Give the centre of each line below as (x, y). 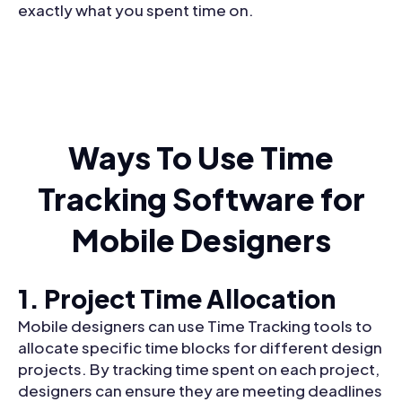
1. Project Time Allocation (177, 299)
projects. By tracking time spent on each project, (199, 369)
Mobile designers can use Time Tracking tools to (195, 326)
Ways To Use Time (201, 158)
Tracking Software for (201, 199)
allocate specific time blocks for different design (200, 348)
